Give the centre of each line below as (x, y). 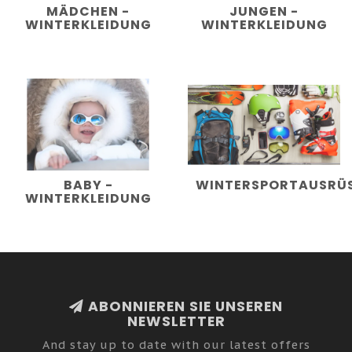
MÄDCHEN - (88, 12)
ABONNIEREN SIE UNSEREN (183, 306)
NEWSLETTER (176, 321)
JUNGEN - (264, 12)
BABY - (88, 185)
